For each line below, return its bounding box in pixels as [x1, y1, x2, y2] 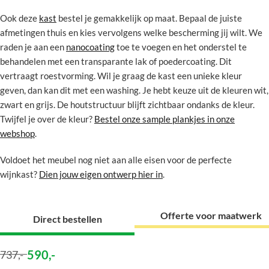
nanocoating [66, 41, 115, 52]
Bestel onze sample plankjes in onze [94, 113, 235, 124]
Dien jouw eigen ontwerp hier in [39, 169, 163, 180]
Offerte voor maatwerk [160, 210, 262, 221]
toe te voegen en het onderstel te [115, 41, 247, 52]
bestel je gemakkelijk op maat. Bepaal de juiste [56, 13, 242, 23]
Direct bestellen [32, 213, 102, 225]
